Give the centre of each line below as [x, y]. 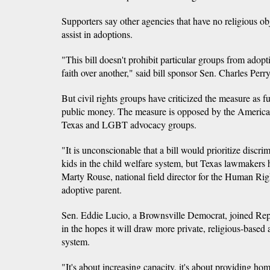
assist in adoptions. [97, 34]
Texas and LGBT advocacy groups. [129, 124]
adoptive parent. [92, 189]
